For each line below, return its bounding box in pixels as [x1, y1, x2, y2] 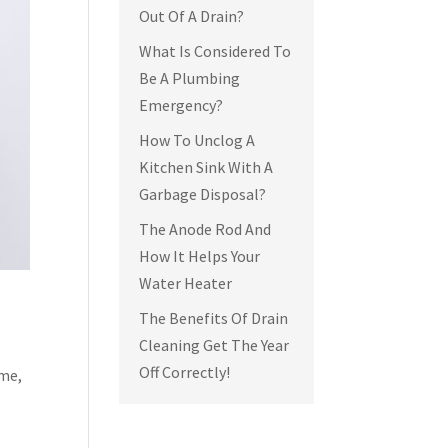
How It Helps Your [139, 245, 261, 266]
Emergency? [139, 94, 224, 115]
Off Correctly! [139, 361, 231, 382]
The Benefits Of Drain [139, 307, 289, 328]
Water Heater [139, 272, 233, 293]
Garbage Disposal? [139, 183, 267, 204]
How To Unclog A [139, 129, 256, 150]
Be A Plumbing [139, 67, 241, 88]
